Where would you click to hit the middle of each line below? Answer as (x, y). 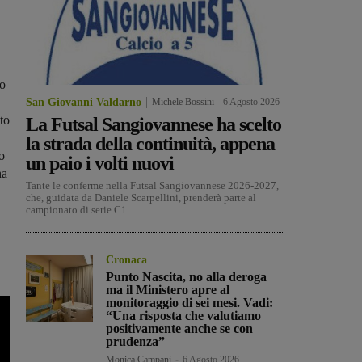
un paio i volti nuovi (100, 164)
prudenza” (136, 342)
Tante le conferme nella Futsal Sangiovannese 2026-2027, (152, 186)
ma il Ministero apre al (168, 290)
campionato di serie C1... (80, 210)
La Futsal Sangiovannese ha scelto (154, 125)
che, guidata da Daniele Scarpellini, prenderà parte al (141, 198)
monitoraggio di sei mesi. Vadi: (190, 303)
